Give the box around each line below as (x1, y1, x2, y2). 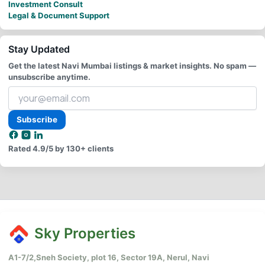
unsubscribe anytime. (8, 72, 91, 82)
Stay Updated (8, 43, 70, 55)
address (8, 110, 40, 121)
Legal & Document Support (8, 10, 109, 20)
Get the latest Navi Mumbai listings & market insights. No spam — (8, 60, 256, 70)
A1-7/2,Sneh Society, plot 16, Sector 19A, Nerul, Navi (8, 253, 209, 263)
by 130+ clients (53, 144, 114, 154)
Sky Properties (34, 224, 136, 242)
